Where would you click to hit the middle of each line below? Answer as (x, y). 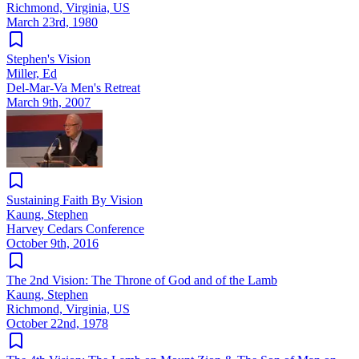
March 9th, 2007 (48, 102)
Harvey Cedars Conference (75, 228)
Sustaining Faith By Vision (75, 200)
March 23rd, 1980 (52, 22)
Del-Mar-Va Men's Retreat (73, 87)
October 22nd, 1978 (57, 323)
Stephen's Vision (48, 58)
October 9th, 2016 (52, 243)
